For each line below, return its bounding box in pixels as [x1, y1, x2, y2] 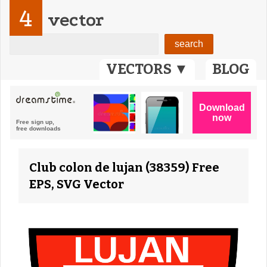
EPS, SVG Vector [29, 177, 124, 191]
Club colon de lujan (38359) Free [29, 160, 219, 175]
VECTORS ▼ [106, 61, 188, 77]
